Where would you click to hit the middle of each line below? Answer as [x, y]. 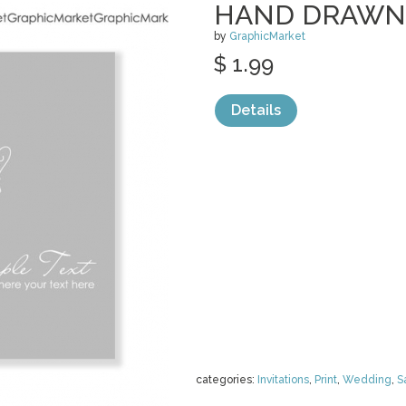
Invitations [283, 380]
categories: [227, 380]
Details [256, 110]
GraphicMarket [267, 36]
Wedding [367, 380]
